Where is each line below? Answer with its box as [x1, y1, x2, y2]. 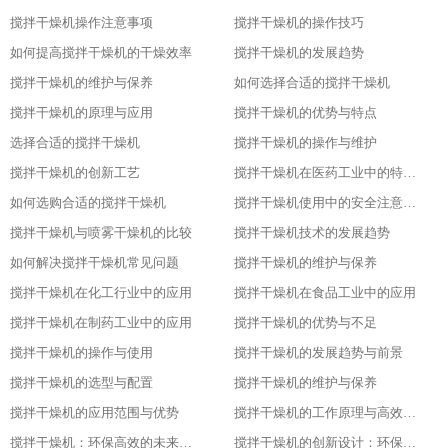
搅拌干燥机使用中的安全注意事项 [403, 195, 416, 210]
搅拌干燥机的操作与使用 [10, 345, 153, 360]
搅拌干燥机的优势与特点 [234, 105, 377, 120]
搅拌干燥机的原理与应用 [10, 105, 153, 120]
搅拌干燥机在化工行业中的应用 [10, 285, 192, 300]
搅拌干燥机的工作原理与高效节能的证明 [403, 405, 416, 420]
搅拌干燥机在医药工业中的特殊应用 [403, 165, 416, 180]
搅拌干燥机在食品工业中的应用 [234, 285, 416, 300]
